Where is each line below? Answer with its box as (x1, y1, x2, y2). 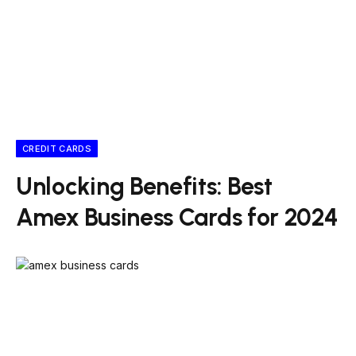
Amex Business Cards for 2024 (16, 203, 339, 232)
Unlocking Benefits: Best (16, 172, 273, 201)
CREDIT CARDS (22, 143, 91, 154)
